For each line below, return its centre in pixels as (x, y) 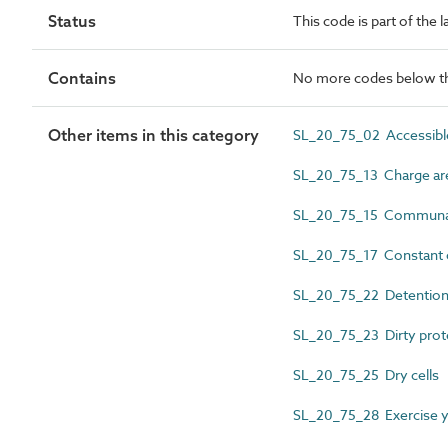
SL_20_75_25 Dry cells (366, 374)
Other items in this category (153, 135)
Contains (82, 78)
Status (72, 21)
